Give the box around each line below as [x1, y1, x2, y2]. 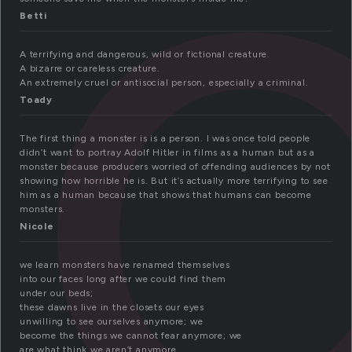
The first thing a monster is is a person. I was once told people [20, 133, 311, 145]
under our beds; [20, 288, 93, 299]
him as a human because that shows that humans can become [20, 189, 312, 201]
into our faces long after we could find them [20, 273, 227, 285]
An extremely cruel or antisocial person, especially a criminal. [20, 77, 309, 89]
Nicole [20, 221, 54, 233]
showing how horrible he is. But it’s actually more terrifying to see [20, 175, 328, 187]
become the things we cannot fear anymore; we [20, 330, 243, 342]
